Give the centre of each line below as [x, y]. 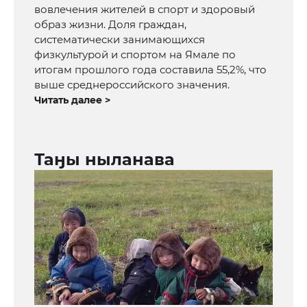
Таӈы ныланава [105, 160]
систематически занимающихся [120, 40]
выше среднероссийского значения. [132, 85]
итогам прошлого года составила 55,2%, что [150, 70]
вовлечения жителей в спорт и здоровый [145, 10]
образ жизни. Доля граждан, [110, 25]
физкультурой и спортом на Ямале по [135, 55]
